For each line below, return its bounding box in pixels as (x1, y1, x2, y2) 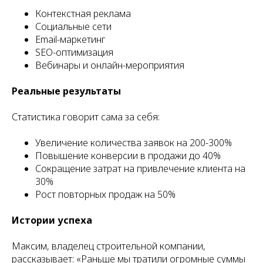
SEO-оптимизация (35, 46, 113, 59)
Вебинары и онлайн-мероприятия (35, 59, 184, 72)
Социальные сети (35, 20, 112, 33)
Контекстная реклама (35, 7, 131, 20)
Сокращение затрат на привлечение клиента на (35, 162, 245, 175)
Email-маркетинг (35, 33, 106, 46)
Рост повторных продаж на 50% (35, 188, 176, 201)
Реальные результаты (12, 85, 121, 97)
